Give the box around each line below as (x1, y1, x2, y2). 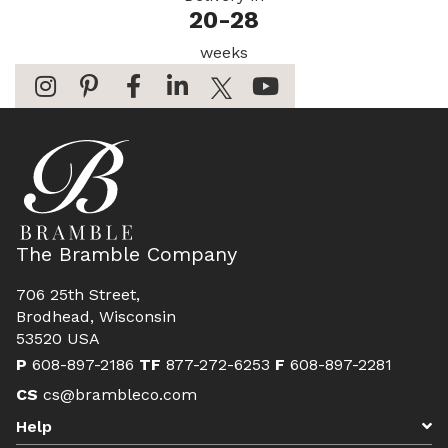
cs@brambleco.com (38, 385, 197, 404)
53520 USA (16, 329, 100, 348)
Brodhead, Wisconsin (16, 307, 176, 326)
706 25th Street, (16, 285, 140, 304)
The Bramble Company (16, 242, 237, 266)
